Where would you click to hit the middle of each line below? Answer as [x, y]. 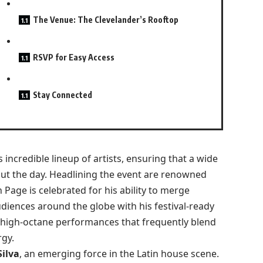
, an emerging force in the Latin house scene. [119, 253]
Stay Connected [62, 95]
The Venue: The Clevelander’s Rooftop [105, 20]
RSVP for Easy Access [73, 58]
